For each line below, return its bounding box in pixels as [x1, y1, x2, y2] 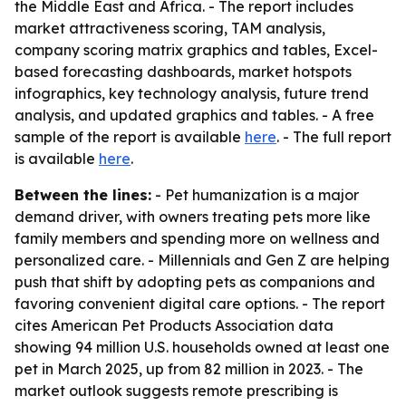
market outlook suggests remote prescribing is [14, 382, 338, 400]
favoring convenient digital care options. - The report [14, 295, 385, 313]
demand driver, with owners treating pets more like [14, 208, 371, 226]
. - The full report [276, 128, 391, 146]
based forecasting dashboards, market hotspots [14, 63, 352, 81]
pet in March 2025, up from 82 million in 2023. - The [14, 360, 363, 378]
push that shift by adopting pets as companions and [14, 273, 375, 291]
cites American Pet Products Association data [14, 316, 333, 334]
